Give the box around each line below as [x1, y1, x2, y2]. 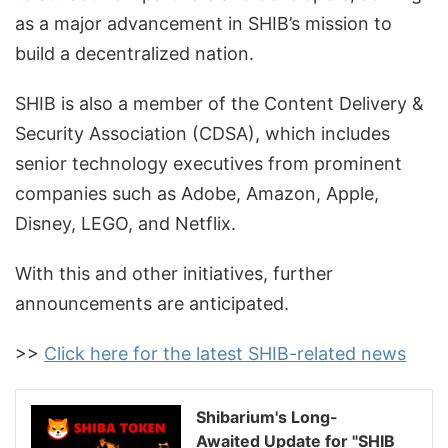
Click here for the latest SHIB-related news [44, 343, 406, 365]
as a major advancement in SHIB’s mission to [15, 13, 392, 35]
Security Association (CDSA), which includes [15, 123, 390, 145]
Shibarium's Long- [196, 407, 338, 428]
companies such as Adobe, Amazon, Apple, [15, 183, 379, 205]
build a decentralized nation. [15, 43, 254, 65]
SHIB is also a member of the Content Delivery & [15, 93, 424, 115]
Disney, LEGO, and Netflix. [15, 213, 236, 235]
